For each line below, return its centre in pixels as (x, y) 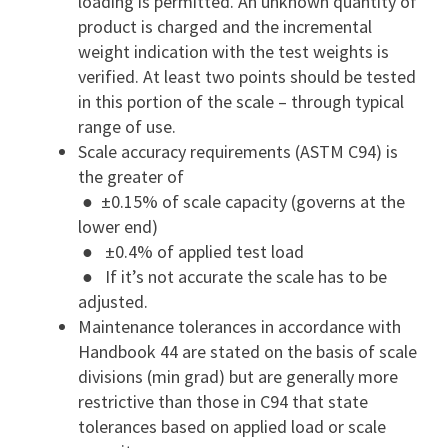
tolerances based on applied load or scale (232, 426)
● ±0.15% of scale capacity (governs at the (241, 201)
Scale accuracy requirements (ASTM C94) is (238, 151)
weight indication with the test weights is (233, 51)
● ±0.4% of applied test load (191, 251)
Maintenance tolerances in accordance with (239, 326)
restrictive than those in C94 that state (223, 401)
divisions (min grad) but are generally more (238, 376)
